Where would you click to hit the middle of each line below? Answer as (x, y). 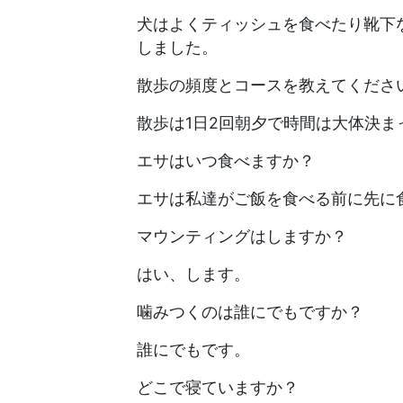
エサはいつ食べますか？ (226, 160)
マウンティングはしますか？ (242, 236)
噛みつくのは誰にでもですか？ (250, 311)
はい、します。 (193, 273)
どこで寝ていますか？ (218, 387)
